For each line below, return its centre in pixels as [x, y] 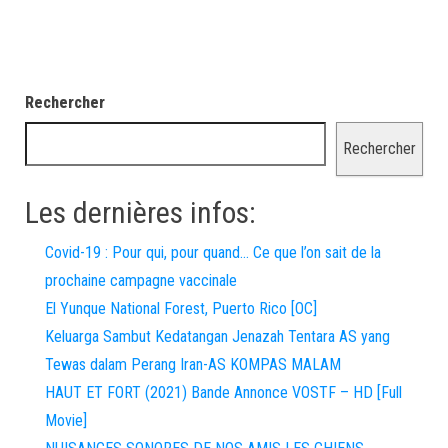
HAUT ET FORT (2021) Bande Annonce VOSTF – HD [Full [223, 392]
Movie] [66, 420]
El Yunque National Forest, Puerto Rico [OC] [181, 308]
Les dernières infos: [140, 212]
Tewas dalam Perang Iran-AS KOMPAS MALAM [193, 364]
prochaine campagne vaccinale [141, 280]
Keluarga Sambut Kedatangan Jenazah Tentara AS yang [217, 336]
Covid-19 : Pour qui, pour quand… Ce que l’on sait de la [213, 252]
